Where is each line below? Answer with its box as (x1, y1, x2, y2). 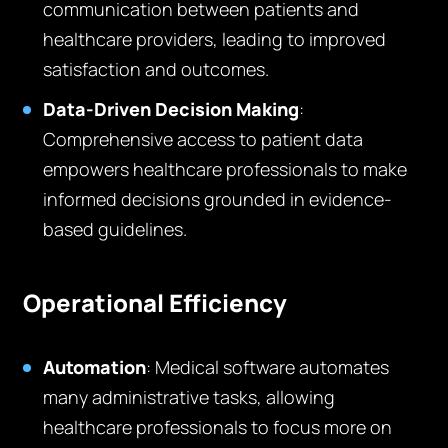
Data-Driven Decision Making (43, 97, 300, 121)
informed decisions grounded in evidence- (43, 187, 393, 211)
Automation (43, 355, 147, 379)
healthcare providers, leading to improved (43, 27, 387, 51)
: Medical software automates (146, 355, 390, 379)
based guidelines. (43, 217, 188, 241)
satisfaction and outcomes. (43, 57, 270, 81)
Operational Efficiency (23, 286, 288, 319)
